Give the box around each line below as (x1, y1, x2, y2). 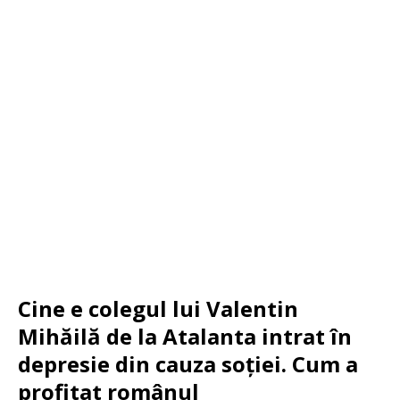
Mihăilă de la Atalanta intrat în (18, 321, 352, 352)
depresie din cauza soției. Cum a (18, 349, 358, 379)
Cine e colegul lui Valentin (18, 294, 298, 324)
